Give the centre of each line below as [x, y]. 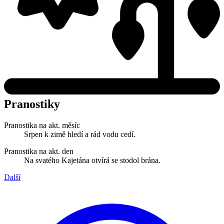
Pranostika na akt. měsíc [42, 125]
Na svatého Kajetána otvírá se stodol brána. [92, 160]
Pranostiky [32, 104]
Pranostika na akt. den [39, 151]
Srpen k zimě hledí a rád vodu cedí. [80, 134]
